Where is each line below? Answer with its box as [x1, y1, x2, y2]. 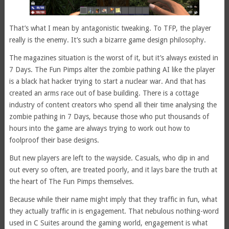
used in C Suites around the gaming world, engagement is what [9, 219, 208, 227]
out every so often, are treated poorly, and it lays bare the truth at [9, 166, 217, 174]
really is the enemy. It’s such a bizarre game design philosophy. [9, 36, 206, 44]
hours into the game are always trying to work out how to [9, 124, 190, 133]
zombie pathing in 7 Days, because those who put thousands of [9, 112, 209, 121]
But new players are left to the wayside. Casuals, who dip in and [9, 154, 209, 163]
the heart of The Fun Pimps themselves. [9, 177, 134, 186]
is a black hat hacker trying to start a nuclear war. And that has [9, 77, 205, 86]
